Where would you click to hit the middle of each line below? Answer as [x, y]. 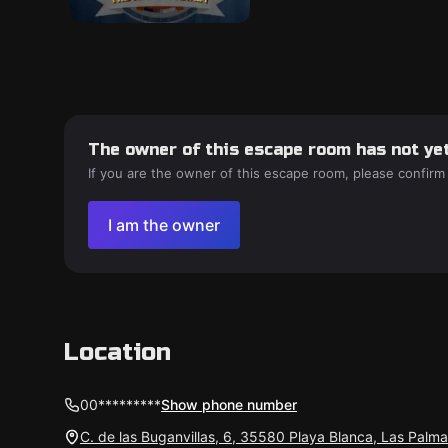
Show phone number [229, 404]
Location [117, 352]
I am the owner [164, 225]
